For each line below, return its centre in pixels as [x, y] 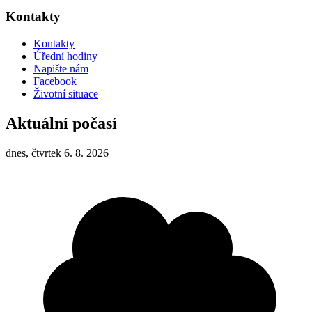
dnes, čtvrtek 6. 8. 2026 [57, 153]
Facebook [55, 81]
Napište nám [61, 68]
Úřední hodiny [65, 56]
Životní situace [66, 93]
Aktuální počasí [61, 123]
